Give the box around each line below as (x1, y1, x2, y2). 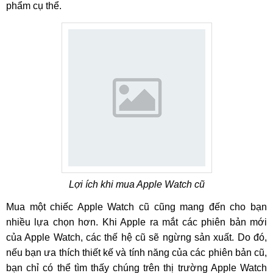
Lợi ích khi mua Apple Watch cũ (68, 179, 205, 190)
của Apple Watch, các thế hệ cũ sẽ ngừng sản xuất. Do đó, (6, 232, 267, 243)
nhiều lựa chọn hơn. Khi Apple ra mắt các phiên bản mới (6, 217, 267, 227)
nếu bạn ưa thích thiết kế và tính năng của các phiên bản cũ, (6, 247, 267, 258)
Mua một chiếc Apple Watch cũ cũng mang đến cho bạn (6, 202, 267, 212)
